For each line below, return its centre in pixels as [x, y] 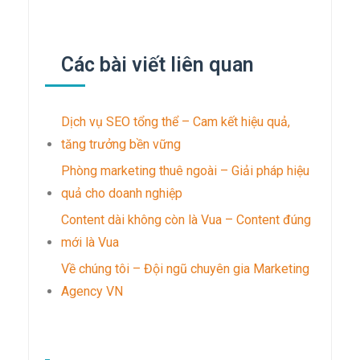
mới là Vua [90, 242]
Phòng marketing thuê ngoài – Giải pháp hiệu [185, 170]
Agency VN [92, 291]
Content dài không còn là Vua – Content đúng [186, 219]
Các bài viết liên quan [157, 64]
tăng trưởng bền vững [121, 144]
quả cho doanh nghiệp [122, 193]
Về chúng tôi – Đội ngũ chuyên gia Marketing [185, 268]
